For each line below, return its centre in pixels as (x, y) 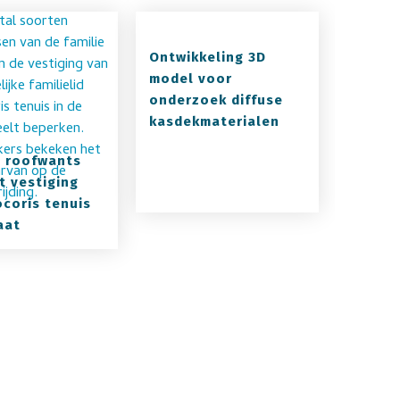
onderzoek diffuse (217, 100)
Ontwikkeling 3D (208, 57)
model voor (191, 79)
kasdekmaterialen (215, 121)
